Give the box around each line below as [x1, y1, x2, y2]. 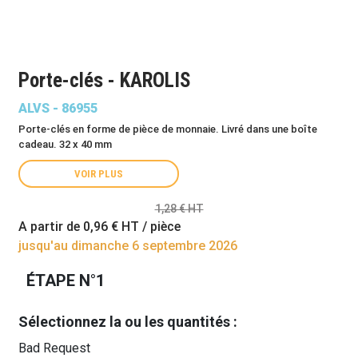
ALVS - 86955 [18, 101, 97, 116]
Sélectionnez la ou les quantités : [18, 313, 237, 330]
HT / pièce [118, 219, 181, 234]
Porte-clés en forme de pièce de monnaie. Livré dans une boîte [18, 123, 317, 135]
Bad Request [18, 340, 90, 356]
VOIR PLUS [74, 168, 123, 180]
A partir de [18, 219, 83, 234]
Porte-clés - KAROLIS [18, 69, 191, 92]
